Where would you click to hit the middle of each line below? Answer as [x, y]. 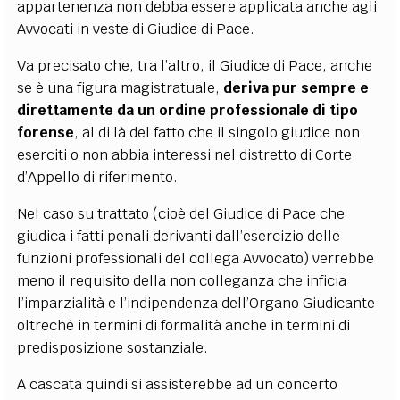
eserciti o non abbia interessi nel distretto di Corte [185, 154]
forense [46, 132]
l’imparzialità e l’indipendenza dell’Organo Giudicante [196, 303]
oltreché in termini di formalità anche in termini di [184, 325]
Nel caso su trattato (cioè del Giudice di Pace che [181, 213]
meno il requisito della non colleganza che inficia [182, 280]
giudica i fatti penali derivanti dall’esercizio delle [179, 236]
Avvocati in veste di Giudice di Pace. [136, 29]
